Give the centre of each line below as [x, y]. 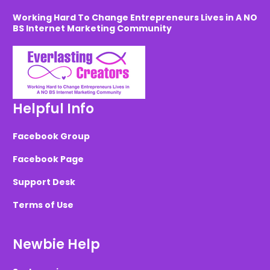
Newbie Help [56, 245]
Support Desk [44, 182]
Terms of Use [43, 205]
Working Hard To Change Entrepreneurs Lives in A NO [135, 18]
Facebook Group [51, 137]
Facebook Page [48, 159]
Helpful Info [53, 109]
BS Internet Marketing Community [92, 29]
